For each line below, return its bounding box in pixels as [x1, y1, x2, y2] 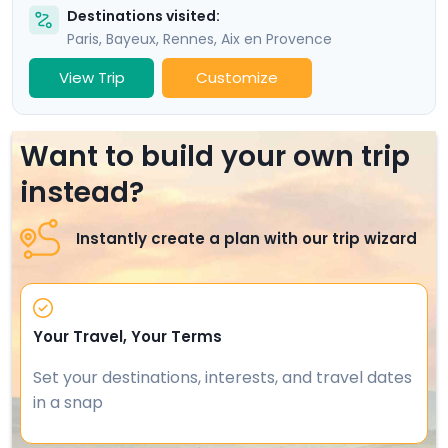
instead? [20, 172, 144, 212]
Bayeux [106, 28, 156, 49]
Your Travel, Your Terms [33, 325, 222, 347]
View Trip [58, 66, 125, 88]
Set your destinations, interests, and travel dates [33, 365, 412, 389]
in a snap [33, 390, 103, 414]
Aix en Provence [221, 28, 332, 49]
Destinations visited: [67, 5, 220, 26]
